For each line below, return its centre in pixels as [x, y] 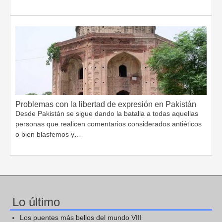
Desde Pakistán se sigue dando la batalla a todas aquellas [107, 113]
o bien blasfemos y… [48, 134]
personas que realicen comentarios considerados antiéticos [109, 124]
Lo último [36, 202]
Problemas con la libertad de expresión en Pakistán [106, 104]
